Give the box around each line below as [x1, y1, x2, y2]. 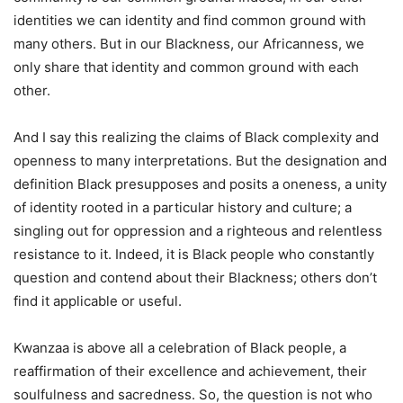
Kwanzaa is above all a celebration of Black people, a [13, 339, 346, 356]
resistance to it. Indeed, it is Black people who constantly [13, 246, 374, 263]
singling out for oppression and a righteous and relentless [13, 222, 382, 239]
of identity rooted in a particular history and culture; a [13, 199, 352, 216]
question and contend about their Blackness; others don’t [13, 269, 377, 286]
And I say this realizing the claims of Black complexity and [13, 129, 379, 146]
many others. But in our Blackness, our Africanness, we [13, 35, 364, 52]
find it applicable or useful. [13, 292, 182, 309]
